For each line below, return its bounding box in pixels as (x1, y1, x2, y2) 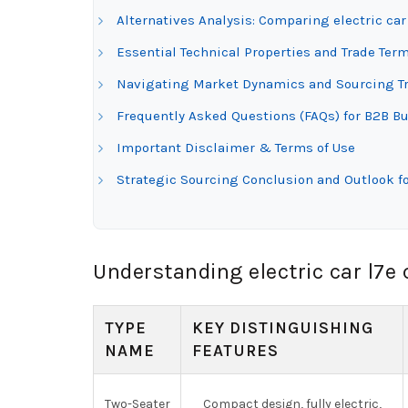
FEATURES (192, 341, 279, 361)
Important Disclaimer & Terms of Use (117, 139, 355, 156)
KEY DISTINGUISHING (192, 318, 373, 338)
